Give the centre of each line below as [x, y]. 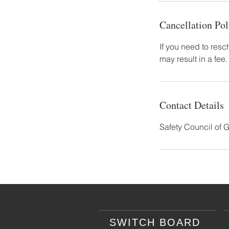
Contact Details [192, 105]
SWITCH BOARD [157, 222]
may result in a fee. [193, 59]
